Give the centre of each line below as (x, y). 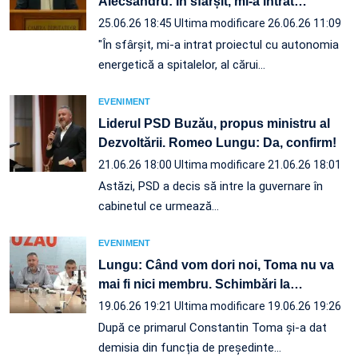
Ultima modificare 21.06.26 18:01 (258, 164)
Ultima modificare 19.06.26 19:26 (258, 306)
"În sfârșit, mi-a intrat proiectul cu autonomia (219, 44)
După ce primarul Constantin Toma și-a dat (213, 327)
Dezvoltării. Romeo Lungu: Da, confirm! (217, 142)
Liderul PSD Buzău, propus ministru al (214, 123)
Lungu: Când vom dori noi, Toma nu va (216, 265)
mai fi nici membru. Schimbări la (194, 284)
